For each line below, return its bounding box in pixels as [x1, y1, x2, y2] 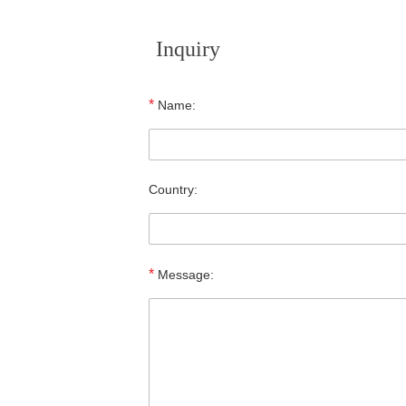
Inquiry [156, 37, 220, 61]
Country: [149, 182, 198, 197]
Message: [154, 267, 214, 282]
